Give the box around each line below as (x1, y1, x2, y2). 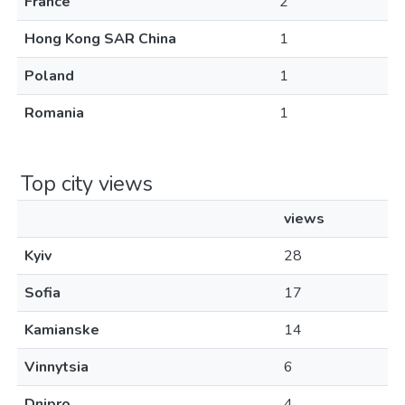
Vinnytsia (24, 357, 89, 377)
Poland (24, 66, 74, 86)
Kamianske (24, 320, 99, 340)
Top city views (21, 169, 153, 198)
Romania (24, 103, 84, 123)
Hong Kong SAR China (24, 29, 176, 49)
